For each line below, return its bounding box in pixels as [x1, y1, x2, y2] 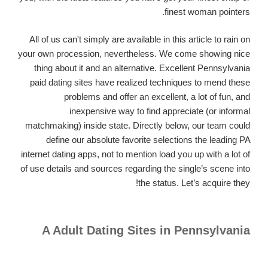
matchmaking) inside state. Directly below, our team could [25, 120, 250, 131]
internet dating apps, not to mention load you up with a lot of [21, 149, 250, 160]
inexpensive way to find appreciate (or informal [69, 106, 250, 117]
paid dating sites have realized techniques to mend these [30, 77, 250, 88]
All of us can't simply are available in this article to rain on [29, 34, 250, 45]
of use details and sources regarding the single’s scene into [20, 163, 250, 174]
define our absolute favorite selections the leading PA [46, 135, 250, 145]
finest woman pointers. [165, 6, 250, 17]
